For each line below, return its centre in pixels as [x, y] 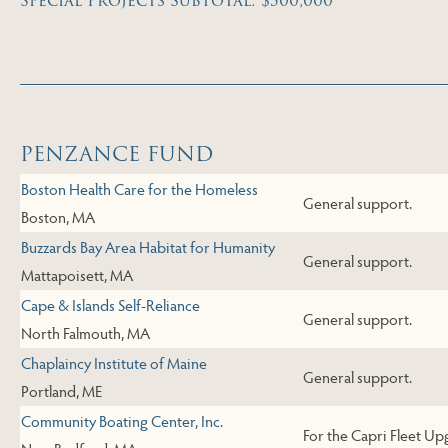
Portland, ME [61, 391]
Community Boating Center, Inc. [122, 421]
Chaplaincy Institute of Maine [114, 363]
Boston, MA [58, 217]
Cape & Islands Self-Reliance [110, 305]
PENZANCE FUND [116, 154]
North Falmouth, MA [85, 333]
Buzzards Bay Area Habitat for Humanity [148, 247]
